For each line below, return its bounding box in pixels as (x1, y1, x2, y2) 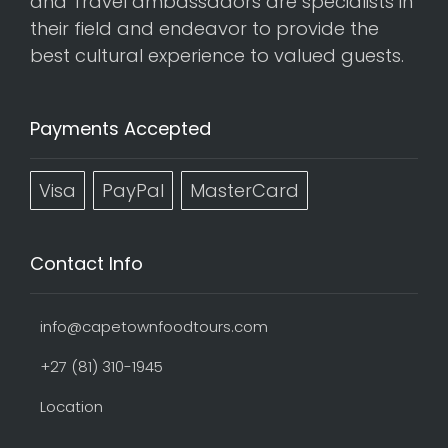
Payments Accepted (30, 116, 211, 141)
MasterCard (190, 178, 299, 203)
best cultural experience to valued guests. (30, 43, 404, 68)
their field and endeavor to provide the (30, 16, 379, 41)
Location (40, 396, 103, 417)
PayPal (102, 178, 164, 203)
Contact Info (30, 251, 143, 276)
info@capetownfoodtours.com (40, 316, 268, 337)
